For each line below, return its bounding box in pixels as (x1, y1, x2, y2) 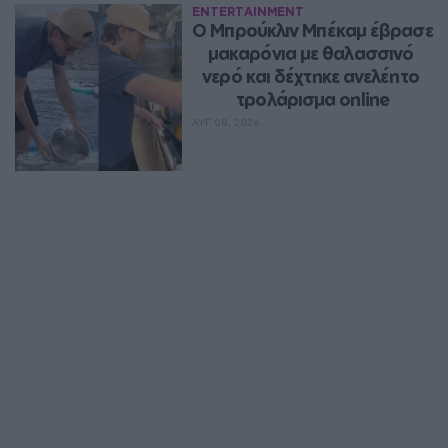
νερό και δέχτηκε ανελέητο (202, 64, 419, 87)
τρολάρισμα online (236, 87, 389, 110)
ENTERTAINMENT (192, 3, 305, 19)
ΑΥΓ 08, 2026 (192, 115, 261, 128)
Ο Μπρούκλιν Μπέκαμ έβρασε (192, 18, 433, 41)
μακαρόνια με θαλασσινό (207, 41, 414, 64)
